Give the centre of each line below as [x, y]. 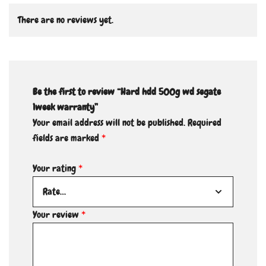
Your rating [56, 169]
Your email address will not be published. [109, 123]
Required [205, 123]
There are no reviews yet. [66, 20]
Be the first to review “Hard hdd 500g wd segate [127, 92]
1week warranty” [65, 107]
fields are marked [67, 138]
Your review [57, 215]
